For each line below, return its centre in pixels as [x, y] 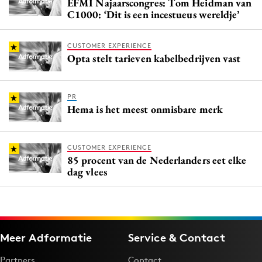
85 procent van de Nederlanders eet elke [157, 160]
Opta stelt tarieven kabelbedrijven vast [154, 58]
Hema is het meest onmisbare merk [145, 109]
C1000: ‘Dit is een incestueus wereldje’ [154, 15]
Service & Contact [177, 238]
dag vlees [87, 172]
